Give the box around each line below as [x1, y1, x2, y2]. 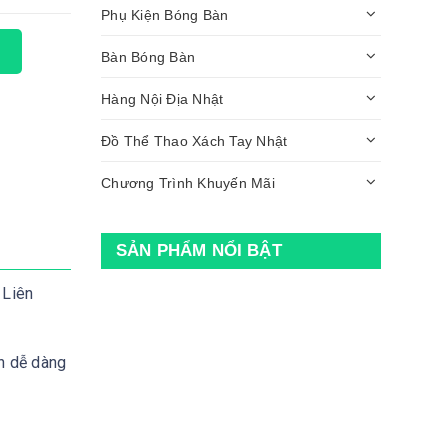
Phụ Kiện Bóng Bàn [101, 6, 229, 23]
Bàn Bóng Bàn [101, 48, 195, 65]
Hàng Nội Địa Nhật [101, 90, 224, 107]
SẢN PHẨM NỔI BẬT [116, 241, 282, 261]
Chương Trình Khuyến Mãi [101, 174, 275, 191]
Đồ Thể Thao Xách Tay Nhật [101, 132, 288, 149]
